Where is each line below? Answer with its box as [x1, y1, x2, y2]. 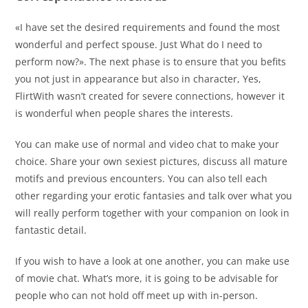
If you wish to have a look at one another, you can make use [15, 254, 290, 268]
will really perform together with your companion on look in [15, 206, 290, 220]
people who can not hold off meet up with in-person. [15, 289, 258, 302]
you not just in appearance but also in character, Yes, [15, 72, 262, 86]
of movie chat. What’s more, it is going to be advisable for [15, 272, 279, 285]
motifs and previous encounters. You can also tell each [15, 172, 268, 186]
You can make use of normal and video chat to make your [15, 137, 280, 151]
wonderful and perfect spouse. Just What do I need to [15, 38, 263, 52]
